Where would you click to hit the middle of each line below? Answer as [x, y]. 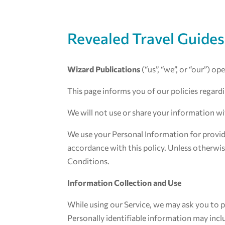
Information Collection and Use [125, 183]
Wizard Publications [104, 69]
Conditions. [89, 161]
